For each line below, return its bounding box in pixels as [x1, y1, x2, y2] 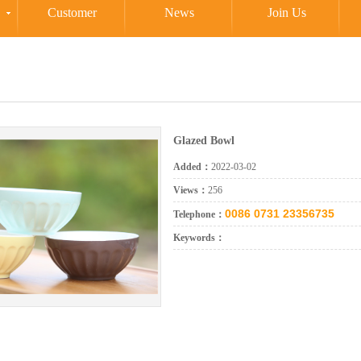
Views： [173, 185, 208, 197]
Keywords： [173, 232, 225, 244]
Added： [173, 161, 211, 173]
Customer [48, 6, 97, 19]
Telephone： [173, 209, 225, 221]
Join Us [267, 6, 306, 19]
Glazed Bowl [173, 135, 234, 147]
